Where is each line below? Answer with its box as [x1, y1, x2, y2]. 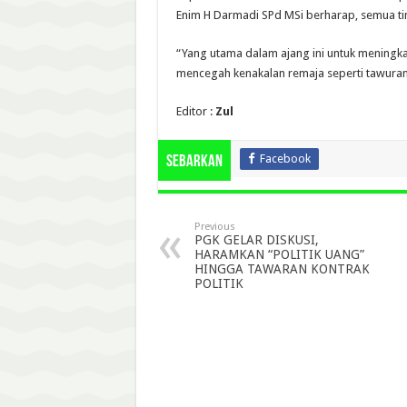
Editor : [175, 104, 215, 119]
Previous [194, 221, 235, 233]
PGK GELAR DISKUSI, [194, 233, 319, 248]
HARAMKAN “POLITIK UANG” [194, 247, 364, 263]
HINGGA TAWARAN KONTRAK [194, 262, 370, 277]
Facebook [259, 152, 311, 166]
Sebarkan [165, 154, 223, 172]
